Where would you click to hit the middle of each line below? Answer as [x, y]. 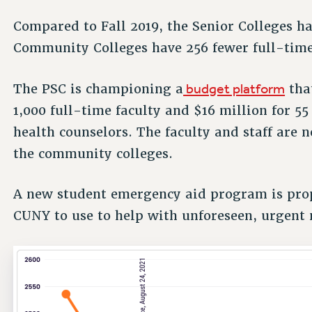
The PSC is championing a [99, 88]
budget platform [234, 88]
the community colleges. [95, 153]
